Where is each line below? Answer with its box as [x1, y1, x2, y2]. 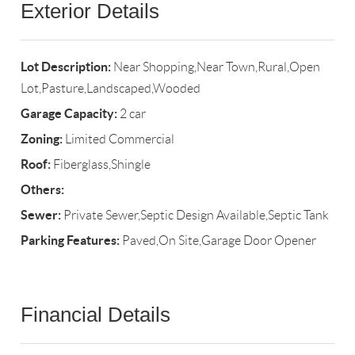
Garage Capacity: [21, 106, 118, 121]
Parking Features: [21, 233, 120, 248]
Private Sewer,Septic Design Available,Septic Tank [61, 208, 330, 223]
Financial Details [21, 303, 171, 327]
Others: [21, 182, 65, 197]
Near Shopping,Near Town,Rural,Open [111, 60, 321, 74]
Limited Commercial [63, 132, 175, 147]
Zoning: [21, 132, 63, 147]
